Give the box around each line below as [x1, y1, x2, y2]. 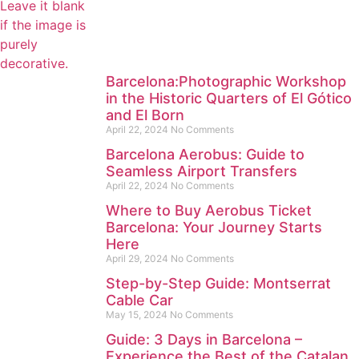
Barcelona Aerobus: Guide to [106, 146, 305, 163]
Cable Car [106, 292, 173, 309]
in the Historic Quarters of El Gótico [106, 90, 352, 107]
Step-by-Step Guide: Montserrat [106, 275, 331, 292]
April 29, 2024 [106, 252, 171, 264]
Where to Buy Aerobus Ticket [106, 202, 312, 219]
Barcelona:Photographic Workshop [106, 73, 346, 90]
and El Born [106, 107, 184, 123]
